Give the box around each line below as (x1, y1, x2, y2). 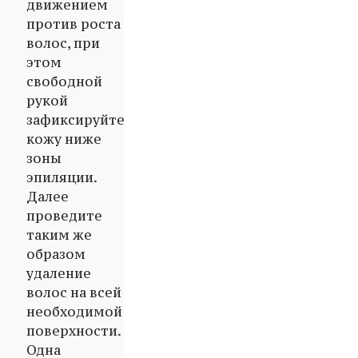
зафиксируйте (26, 111, 125, 129)
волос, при (26, 34, 100, 53)
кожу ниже (26, 130, 101, 149)
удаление (26, 265, 91, 283)
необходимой (26, 303, 122, 321)
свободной (26, 73, 102, 91)
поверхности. (26, 322, 121, 340)
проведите (26, 207, 102, 225)
